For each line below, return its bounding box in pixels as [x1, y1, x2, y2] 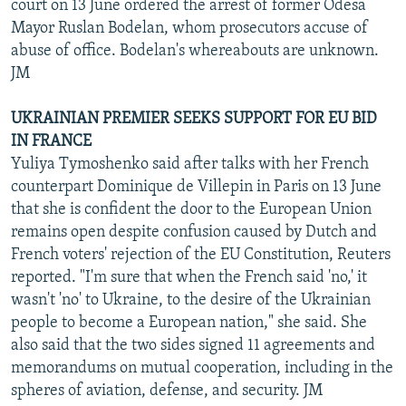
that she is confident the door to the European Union [11, 200, 372, 218]
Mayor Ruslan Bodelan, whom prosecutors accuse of [11, 19, 368, 37]
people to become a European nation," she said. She [11, 314, 367, 332]
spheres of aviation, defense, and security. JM [11, 382, 323, 400]
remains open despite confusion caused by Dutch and [11, 223, 377, 241]
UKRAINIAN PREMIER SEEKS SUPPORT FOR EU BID [11, 110, 377, 128]
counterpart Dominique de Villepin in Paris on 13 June [11, 178, 382, 196]
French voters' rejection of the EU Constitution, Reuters [11, 246, 391, 264]
